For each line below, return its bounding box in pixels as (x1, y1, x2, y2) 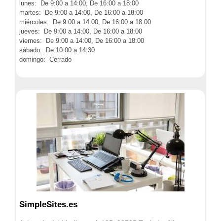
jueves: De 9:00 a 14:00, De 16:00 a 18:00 (19, 28, 142, 35)
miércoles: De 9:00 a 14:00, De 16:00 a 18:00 (19, 18, 151, 26)
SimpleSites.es (19, 199, 77, 209)
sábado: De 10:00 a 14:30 (19, 46, 95, 54)
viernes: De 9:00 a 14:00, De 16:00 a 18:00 (19, 37, 144, 44)
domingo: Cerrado (19, 56, 72, 63)
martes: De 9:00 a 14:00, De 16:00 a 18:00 (19, 9, 143, 16)
